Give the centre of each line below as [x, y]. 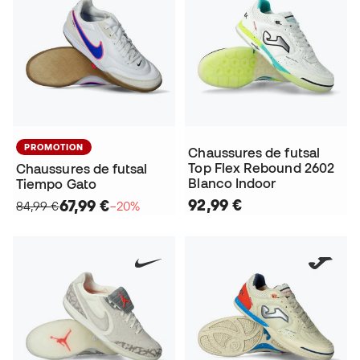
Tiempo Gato [56, 184]
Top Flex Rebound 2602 [262, 168]
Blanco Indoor [232, 184]
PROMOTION [54, 147]
